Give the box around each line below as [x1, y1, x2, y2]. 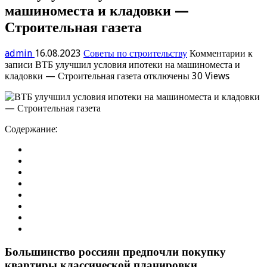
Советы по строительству [83, 47, 187, 59]
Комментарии [190, 47, 246, 59]
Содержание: [5, 123, 57, 135]
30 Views [192, 70, 229, 82]
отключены [141, 70, 190, 82]
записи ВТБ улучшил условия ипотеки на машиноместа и [5, 58, 240, 70]
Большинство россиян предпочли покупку [5, 246, 226, 259]
